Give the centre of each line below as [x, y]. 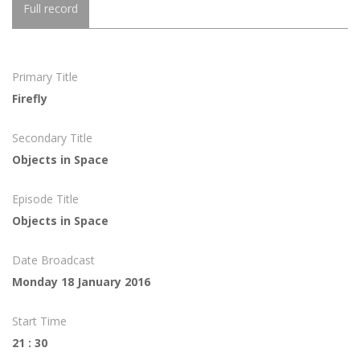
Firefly [30, 99]
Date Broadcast [53, 260]
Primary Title [45, 77]
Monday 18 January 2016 [81, 282]
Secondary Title [52, 138]
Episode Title [45, 199]
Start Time [39, 321]
